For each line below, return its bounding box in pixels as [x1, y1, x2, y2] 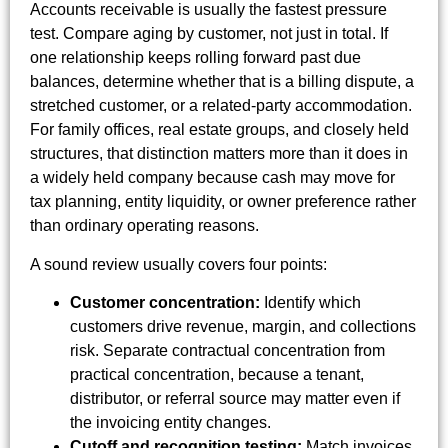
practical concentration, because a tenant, [70, 366, 364, 384]
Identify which [260, 294, 361, 312]
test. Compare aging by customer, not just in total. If [30, 25, 388, 43]
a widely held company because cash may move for [30, 169, 395, 187]
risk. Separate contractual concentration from [70, 342, 385, 360]
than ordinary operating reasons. [30, 217, 259, 235]
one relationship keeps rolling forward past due [30, 49, 361, 67]
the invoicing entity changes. [70, 414, 271, 432]
